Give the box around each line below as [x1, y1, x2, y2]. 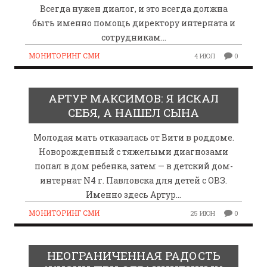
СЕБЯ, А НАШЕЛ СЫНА [68, 105, 199, 120]
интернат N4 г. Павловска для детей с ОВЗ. [40, 175, 227, 187]
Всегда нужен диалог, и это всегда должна [39, 3, 228, 15]
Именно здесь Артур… [86, 189, 181, 201]
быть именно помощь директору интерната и [32, 17, 235, 29]
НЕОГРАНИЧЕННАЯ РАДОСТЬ [46, 248, 221, 263]
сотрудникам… [101, 32, 166, 44]
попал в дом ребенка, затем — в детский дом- [34, 160, 233, 172]
